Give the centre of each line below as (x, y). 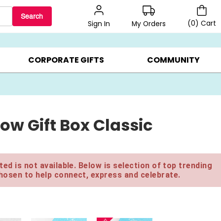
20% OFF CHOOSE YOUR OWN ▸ (92, 25)
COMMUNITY (173, 60)
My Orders (149, 24)
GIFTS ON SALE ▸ (191, 25)
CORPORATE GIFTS (66, 60)
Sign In (99, 24)
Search (32, 16)
